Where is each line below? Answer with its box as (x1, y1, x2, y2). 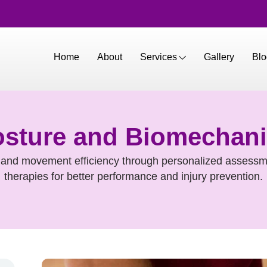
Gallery (204, 52, 235, 62)
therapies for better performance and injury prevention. (4, 170, 263, 182)
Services (140, 52, 178, 62)
